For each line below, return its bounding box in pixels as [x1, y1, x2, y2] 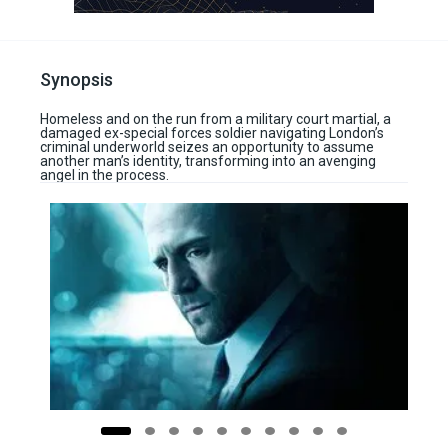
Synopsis [40, 69, 113, 90]
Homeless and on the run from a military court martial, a [40, 111, 391, 127]
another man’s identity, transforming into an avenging [40, 153, 376, 169]
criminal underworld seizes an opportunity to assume [40, 139, 374, 155]
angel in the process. [40, 167, 169, 183]
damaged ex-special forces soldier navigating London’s [40, 125, 384, 141]
